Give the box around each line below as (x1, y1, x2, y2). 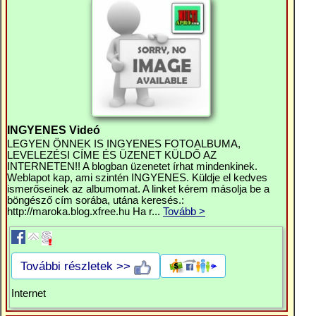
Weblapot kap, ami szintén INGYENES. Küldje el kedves (7, 172, 267, 183)
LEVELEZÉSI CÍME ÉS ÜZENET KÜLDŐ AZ (7, 150, 217, 161)
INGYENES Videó (7, 123, 100, 136)
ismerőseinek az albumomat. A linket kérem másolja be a (7, 183, 269, 195)
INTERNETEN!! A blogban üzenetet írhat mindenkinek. (7, 161, 257, 172)
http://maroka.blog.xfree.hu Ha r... (7, 206, 163, 217)
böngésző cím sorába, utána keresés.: (7, 195, 184, 206)
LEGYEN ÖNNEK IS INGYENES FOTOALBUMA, (7, 138, 241, 150)
